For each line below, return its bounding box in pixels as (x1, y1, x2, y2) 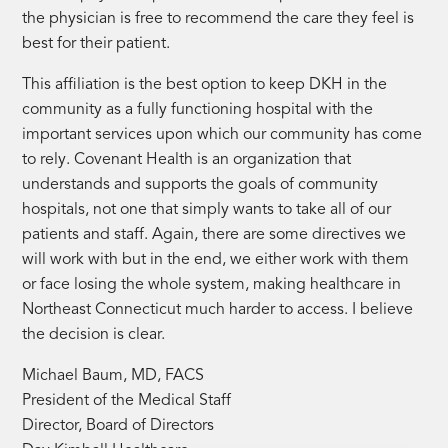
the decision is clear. (22, 326, 166, 343)
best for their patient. (22, 35, 175, 52)
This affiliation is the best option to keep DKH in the (22, 76, 388, 93)
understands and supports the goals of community (22, 176, 379, 193)
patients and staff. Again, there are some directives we (22, 226, 407, 243)
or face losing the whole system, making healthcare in (22, 276, 402, 293)
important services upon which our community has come (22, 126, 423, 143)
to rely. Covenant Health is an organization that (22, 151, 352, 168)
